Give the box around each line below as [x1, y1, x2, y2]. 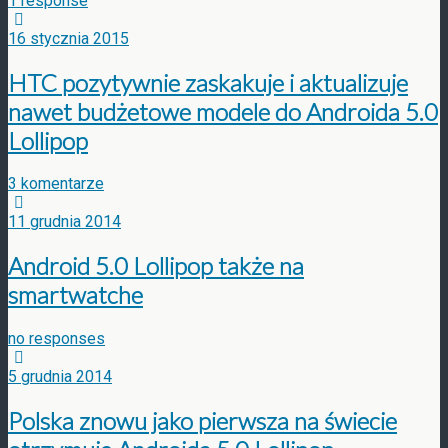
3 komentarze [8, 174, 104, 194]
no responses [8, 329, 105, 349]
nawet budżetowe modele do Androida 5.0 [8, 96, 438, 126]
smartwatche [8, 280, 143, 310]
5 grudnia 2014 [8, 367, 112, 387]
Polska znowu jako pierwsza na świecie [8, 406, 397, 436]
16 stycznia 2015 [8, 28, 129, 48]
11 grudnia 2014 [8, 212, 121, 232]
